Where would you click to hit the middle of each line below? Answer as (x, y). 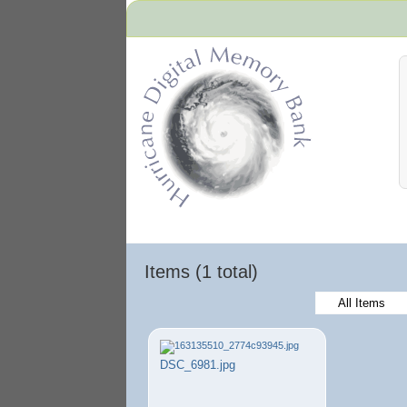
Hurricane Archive (166, 213)
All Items (361, 303)
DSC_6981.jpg (198, 365)
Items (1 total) (201, 272)
